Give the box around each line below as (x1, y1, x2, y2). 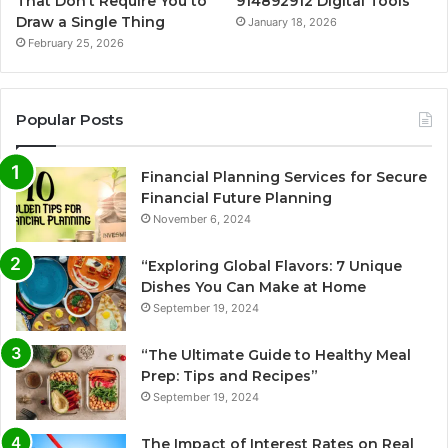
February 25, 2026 (28, 36, 124, 51)
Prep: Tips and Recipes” (141, 367, 318, 386)
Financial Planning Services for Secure (141, 168, 427, 187)
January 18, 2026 (248, 15, 338, 30)
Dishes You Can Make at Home (141, 278, 366, 297)
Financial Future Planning (141, 189, 332, 208)
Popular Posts (16, 110, 123, 130)
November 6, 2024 (153, 212, 251, 227)
